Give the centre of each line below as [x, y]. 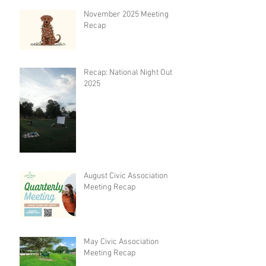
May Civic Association [121, 242]
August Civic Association [126, 176]
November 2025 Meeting [126, 15]
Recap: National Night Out [128, 73]
